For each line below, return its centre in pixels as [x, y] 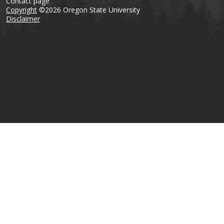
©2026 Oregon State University [88, 10]
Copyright [21, 10]
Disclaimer [23, 19]
